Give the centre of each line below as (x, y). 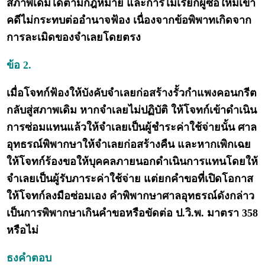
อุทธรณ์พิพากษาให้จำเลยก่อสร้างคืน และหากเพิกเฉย (129, 145)
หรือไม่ (23, 230)
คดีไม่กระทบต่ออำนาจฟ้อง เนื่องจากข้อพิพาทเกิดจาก (129, 20)
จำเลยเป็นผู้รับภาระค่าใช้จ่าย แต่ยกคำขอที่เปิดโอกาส (130, 179)
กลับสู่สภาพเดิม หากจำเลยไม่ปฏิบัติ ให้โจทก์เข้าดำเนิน (132, 110)
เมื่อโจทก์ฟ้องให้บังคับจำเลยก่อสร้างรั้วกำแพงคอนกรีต (132, 93)
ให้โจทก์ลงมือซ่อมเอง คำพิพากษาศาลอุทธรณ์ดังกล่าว (131, 196)
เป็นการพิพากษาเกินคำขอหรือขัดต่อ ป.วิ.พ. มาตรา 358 (132, 213)
